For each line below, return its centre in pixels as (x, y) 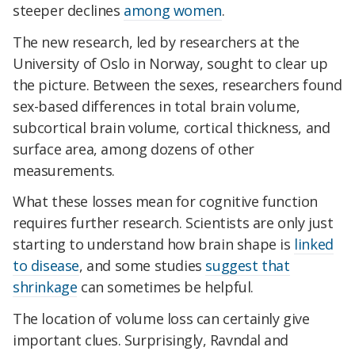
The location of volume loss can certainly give (161, 319)
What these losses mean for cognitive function (166, 202)
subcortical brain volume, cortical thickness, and (172, 127)
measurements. (64, 170)
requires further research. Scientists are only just (173, 223)
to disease (46, 266)
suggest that (248, 266)
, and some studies (143, 266)
